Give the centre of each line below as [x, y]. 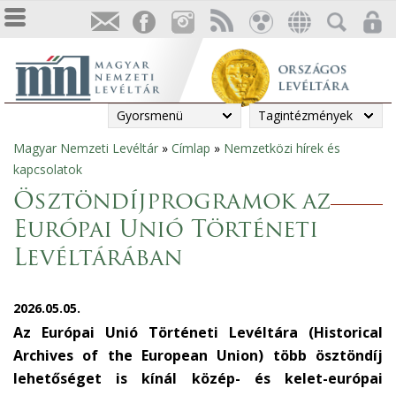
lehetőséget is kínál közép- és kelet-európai [198, 378]
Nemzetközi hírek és [282, 148]
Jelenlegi [47, 156]
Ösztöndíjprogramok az [172, 203]
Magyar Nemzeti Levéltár [86, 148]
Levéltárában [98, 259]
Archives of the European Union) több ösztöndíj [198, 355]
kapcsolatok [48, 169]
